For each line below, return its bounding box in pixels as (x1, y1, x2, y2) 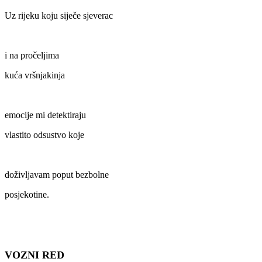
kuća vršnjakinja (5, 70, 65, 81)
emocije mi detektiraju (5, 110, 86, 120)
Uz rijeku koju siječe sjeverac (5, 11, 113, 21)
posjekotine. (5, 189, 49, 200)
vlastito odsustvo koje (5, 130, 84, 140)
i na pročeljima (5, 50, 59, 61)
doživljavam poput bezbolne (5, 170, 109, 180)
